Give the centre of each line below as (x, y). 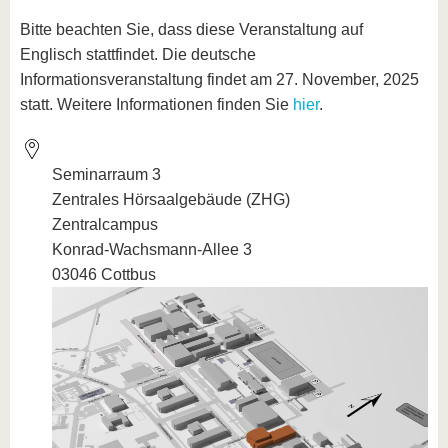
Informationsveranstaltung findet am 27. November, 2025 (219, 80)
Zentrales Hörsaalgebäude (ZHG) (171, 200)
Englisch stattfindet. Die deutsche (138, 55)
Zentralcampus (105, 225)
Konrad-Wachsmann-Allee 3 (152, 250)
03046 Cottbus (104, 275)
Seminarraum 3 (106, 175)
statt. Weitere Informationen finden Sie (156, 105)
